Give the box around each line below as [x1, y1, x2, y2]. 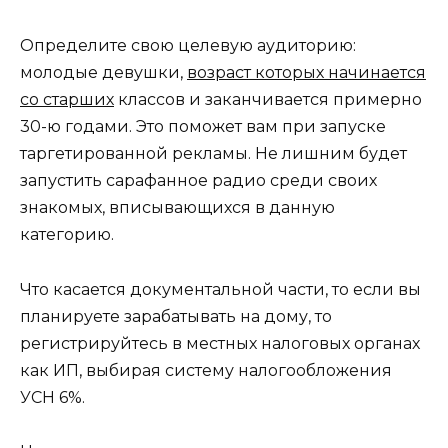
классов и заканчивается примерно [114, 90, 422, 110]
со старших [20, 90, 114, 110]
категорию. [20, 225, 114, 245]
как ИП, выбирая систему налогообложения [20, 360, 392, 380]
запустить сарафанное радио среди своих [20, 171, 377, 191]
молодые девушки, [20, 63, 187, 83]
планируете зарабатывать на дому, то [20, 306, 332, 326]
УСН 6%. [20, 387, 85, 407]
